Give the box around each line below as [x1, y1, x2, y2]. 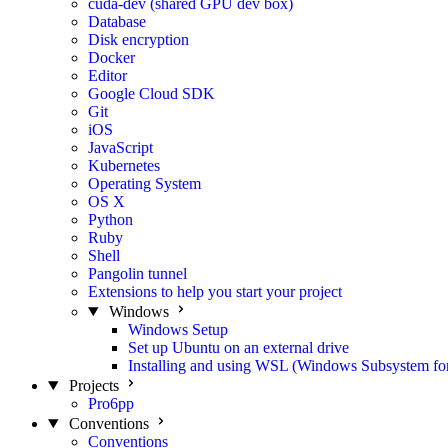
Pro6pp [88, 395, 134, 412]
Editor [88, 67, 127, 84]
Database [88, 13, 146, 30]
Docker [88, 49, 135, 66]
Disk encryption [88, 31, 189, 48]
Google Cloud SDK [88, 85, 215, 102]
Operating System [88, 175, 201, 192]
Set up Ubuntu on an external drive [128, 339, 349, 356]
